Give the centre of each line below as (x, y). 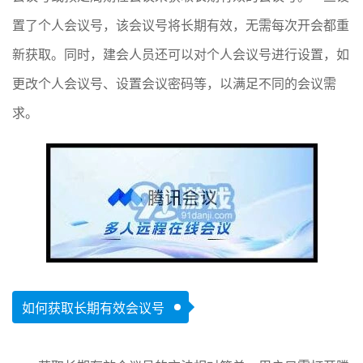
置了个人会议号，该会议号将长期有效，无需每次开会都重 (181, 26)
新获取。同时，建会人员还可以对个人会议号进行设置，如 (181, 55)
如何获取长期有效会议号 (93, 308)
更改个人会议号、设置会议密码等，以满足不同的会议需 (174, 84)
